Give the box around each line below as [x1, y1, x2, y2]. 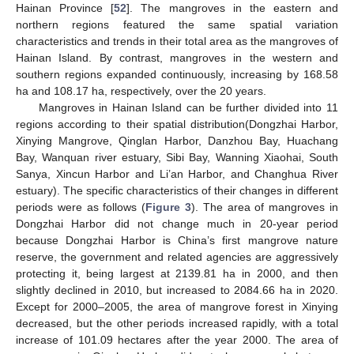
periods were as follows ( [16, 200, 146, 213]
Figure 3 [145, 200, 192, 213]
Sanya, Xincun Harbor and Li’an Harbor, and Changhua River [16, 167, 338, 180]
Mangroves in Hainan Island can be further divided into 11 [38, 100, 338, 114]
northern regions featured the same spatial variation [16, 17, 338, 31]
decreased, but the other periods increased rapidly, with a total [16, 316, 338, 330]
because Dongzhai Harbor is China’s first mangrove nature [16, 233, 338, 247]
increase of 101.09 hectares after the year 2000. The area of [16, 333, 338, 346]
